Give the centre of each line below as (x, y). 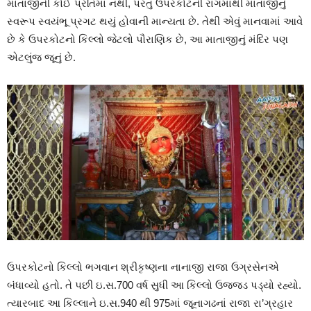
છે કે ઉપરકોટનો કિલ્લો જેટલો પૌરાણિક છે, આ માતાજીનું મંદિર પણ (148, 39)
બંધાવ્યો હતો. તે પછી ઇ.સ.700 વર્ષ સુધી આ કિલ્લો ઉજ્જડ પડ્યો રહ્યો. (154, 285)
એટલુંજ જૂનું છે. (41, 57)
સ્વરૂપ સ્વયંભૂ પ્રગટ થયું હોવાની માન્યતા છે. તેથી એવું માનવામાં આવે (155, 21)
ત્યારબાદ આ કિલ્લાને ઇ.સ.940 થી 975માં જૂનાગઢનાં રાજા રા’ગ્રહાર (150, 303)
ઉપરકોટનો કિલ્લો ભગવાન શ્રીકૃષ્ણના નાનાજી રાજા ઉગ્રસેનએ (143, 267)
